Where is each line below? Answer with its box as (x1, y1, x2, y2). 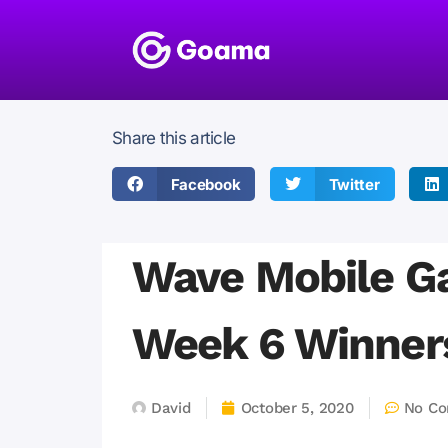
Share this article (112, 128, 236, 148)
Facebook (170, 174, 241, 194)
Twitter (328, 174, 380, 194)
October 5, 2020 (240, 399, 354, 417)
